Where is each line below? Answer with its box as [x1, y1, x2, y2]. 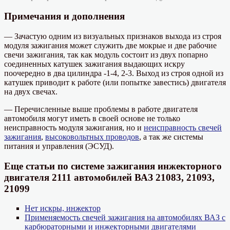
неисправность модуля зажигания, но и [4, 123, 144, 132]
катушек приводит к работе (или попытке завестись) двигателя [4, 78, 226, 87]
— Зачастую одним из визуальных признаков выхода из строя [4, 32, 221, 41]
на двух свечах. [4, 87, 57, 96]
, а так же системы [139, 132, 203, 141]
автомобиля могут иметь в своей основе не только [4, 114, 180, 123]
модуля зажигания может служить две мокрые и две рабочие [4, 41, 217, 50]
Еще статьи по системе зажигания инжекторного [4, 160, 222, 171]
